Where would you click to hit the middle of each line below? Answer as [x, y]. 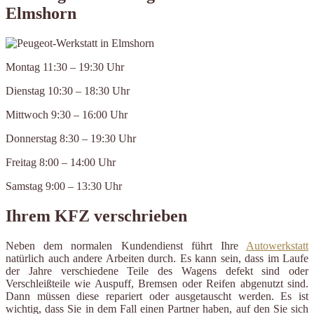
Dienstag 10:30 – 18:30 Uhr [68, 91]
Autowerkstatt [277, 246]
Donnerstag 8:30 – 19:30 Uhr [71, 139]
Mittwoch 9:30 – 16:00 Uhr [67, 115]
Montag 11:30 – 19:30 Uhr [65, 67]
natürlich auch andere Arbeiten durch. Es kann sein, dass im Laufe [157, 259]
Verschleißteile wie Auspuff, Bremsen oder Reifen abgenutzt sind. [157, 284]
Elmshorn [41, 14]
